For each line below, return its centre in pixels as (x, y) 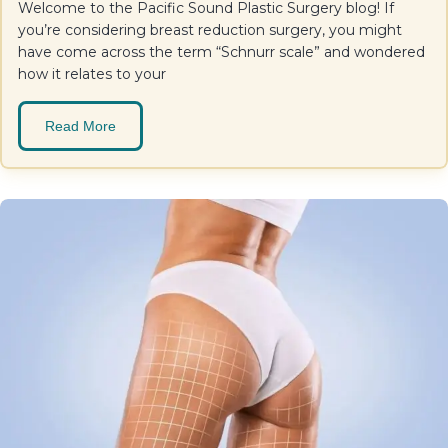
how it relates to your (92, 74)
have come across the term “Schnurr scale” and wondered (221, 52)
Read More (80, 126)
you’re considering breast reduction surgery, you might (210, 30)
